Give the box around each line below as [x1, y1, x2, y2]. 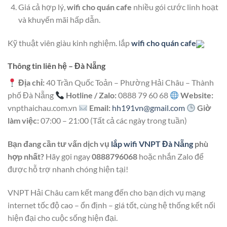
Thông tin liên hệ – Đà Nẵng [8, 61, 105, 71]
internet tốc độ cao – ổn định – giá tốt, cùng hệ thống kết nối [8, 200, 215, 210]
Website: [179, 90, 214, 100]
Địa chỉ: [17, 78, 45, 88]
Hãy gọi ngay [44, 152, 92, 162]
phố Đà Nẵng [8, 90, 55, 100]
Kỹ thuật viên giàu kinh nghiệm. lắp [8, 37, 131, 48]
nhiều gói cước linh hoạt [131, 2, 218, 12]
